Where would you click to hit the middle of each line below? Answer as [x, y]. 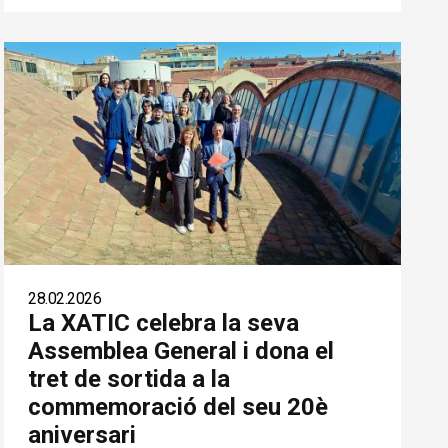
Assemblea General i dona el [181, 350]
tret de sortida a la [129, 378]
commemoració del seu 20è [178, 406]
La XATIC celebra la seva [164, 322]
